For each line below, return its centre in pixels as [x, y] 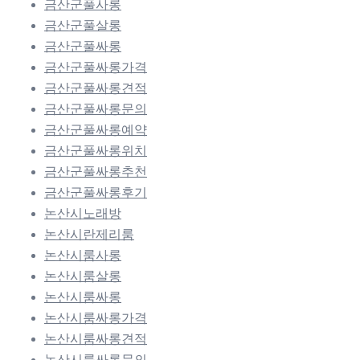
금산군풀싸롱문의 [96, 108]
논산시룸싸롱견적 [96, 338]
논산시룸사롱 [83, 255]
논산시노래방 [83, 213]
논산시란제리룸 [89, 234]
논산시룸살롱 [83, 276]
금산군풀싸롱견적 [96, 88]
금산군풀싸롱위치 [96, 150]
